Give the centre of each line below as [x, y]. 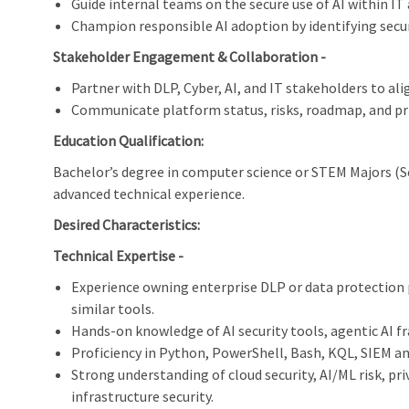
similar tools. [113, 309]
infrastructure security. [142, 397]
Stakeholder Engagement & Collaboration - [189, 57]
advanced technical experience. [149, 194]
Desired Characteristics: [126, 225]
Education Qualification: [128, 141]
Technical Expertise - [118, 256]
